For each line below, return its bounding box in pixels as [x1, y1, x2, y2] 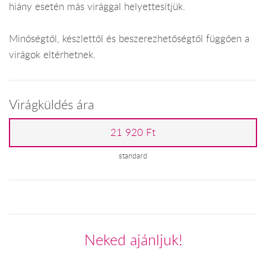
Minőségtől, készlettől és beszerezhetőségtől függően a [9, 32, 249, 46]
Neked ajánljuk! [84, 229, 182, 249]
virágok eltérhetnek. [9, 48, 96, 62]
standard [119, 150, 147, 161]
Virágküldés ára [9, 95, 94, 113]
